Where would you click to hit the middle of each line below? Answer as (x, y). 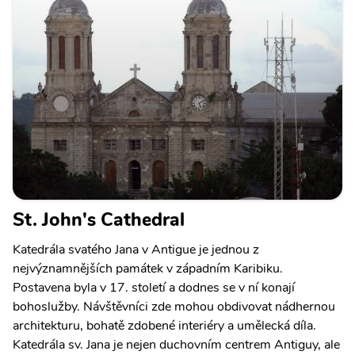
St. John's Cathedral (99, 219)
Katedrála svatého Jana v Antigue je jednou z (136, 249)
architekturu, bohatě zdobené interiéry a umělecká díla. (164, 325)
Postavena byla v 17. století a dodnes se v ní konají (154, 287)
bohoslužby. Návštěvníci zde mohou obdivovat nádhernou (174, 306)
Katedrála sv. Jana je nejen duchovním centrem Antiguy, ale (176, 344)
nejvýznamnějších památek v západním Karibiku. (148, 268)
